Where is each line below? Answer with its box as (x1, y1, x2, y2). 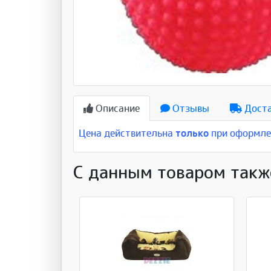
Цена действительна (79, 126, 176, 140)
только (175, 126, 209, 140)
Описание (93, 102, 140, 115)
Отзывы (170, 102, 210, 115)
